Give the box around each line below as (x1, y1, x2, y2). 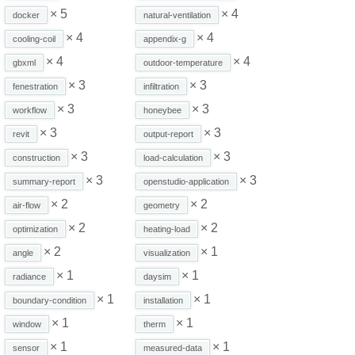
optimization (13, 223, 58, 234)
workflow (13, 105, 47, 115)
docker (13, 10, 40, 20)
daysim (143, 271, 171, 281)
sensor (13, 342, 40, 353)
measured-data (143, 342, 202, 353)
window (13, 319, 41, 329)
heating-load (143, 223, 190, 234)
